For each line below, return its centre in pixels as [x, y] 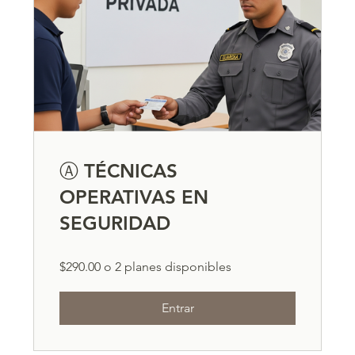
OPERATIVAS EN [134, 197]
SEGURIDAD [115, 223]
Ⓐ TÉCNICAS [119, 170]
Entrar [177, 307]
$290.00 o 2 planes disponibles [146, 266]
